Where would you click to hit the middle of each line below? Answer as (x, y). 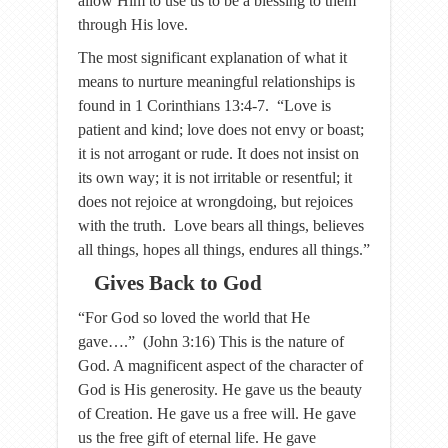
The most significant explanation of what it (212, 57)
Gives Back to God (178, 283)
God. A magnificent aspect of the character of (220, 365)
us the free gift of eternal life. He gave (197, 437)
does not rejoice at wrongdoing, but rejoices (215, 201)
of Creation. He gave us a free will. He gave (217, 413)
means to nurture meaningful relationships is (216, 81)
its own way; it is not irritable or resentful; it (215, 177)
